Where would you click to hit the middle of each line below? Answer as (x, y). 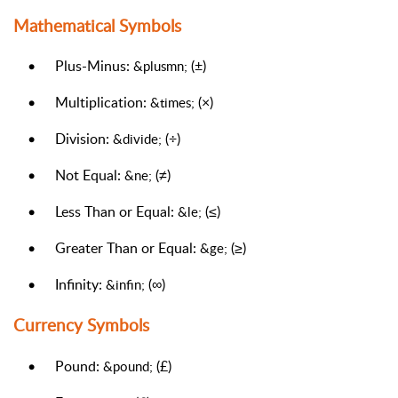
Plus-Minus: (94, 66)
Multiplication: (103, 103)
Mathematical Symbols (97, 25)
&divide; (137, 139)
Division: (84, 139)
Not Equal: (90, 175)
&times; (172, 103)
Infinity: (80, 285)
